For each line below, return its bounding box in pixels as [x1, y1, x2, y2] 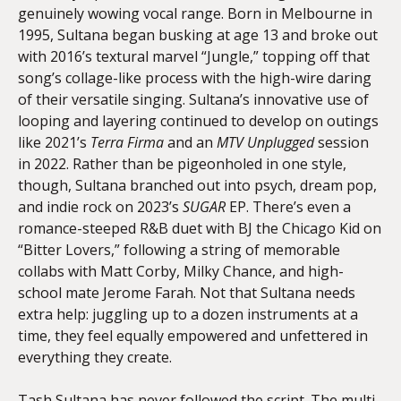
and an [164, 132, 217, 152]
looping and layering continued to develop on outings [18, 111, 379, 131]
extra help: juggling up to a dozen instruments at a [18, 304, 358, 324]
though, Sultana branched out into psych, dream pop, [18, 175, 377, 195]
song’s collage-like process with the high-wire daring [18, 68, 371, 88]
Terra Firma [90, 132, 164, 152]
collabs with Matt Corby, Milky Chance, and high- [18, 261, 344, 281]
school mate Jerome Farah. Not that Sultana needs [18, 283, 355, 303]
